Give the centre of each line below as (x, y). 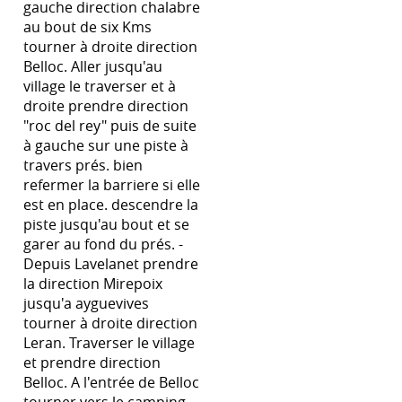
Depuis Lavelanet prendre (111, 264)
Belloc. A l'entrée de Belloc (111, 382)
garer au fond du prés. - (103, 244)
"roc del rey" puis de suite (110, 126)
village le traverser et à (100, 86)
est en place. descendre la (111, 205)
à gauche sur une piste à (106, 145)
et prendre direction (92, 363)
